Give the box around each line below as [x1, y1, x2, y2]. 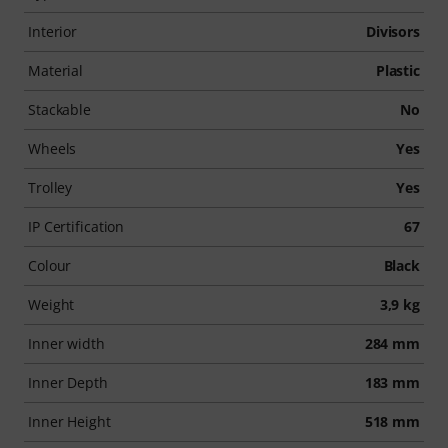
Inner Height [28, 411, 111, 431]
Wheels [28, 138, 77, 158]
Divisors [365, 21, 420, 41]
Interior [28, 21, 78, 41]
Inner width [28, 333, 105, 353]
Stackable [28, 99, 92, 119]
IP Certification [28, 216, 125, 236]
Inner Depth [28, 372, 108, 392]
